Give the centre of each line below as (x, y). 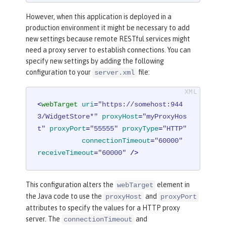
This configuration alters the (70, 185)
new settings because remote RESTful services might (108, 39)
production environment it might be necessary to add (108, 27)
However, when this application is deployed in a (99, 16)
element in (173, 185)
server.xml (115, 72)
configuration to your (59, 72)
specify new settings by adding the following (95, 61)
